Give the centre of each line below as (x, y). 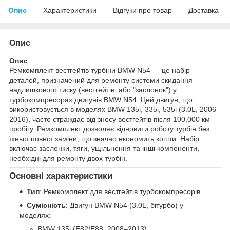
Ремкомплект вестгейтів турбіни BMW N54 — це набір (100, 70)
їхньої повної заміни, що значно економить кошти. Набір (104, 138)
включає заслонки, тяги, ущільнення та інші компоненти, (104, 148)
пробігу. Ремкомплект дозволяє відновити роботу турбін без (109, 129)
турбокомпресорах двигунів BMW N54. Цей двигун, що (101, 99)
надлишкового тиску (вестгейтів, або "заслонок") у (93, 90)
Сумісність (46, 205)
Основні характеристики (61, 176)
